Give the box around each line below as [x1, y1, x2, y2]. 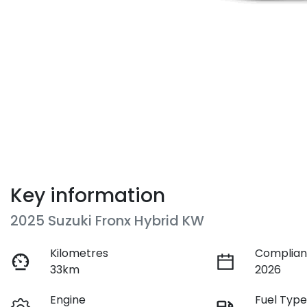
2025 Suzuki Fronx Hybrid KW [10, 211, 204, 231]
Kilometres [50, 245, 109, 262]
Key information [10, 182, 165, 210]
